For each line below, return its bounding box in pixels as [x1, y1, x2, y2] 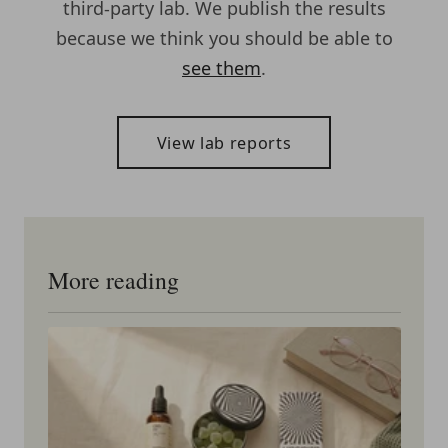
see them [182, 55, 261, 80]
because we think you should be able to [55, 25, 393, 50]
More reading [47, 264, 179, 297]
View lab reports [156, 131, 292, 154]
